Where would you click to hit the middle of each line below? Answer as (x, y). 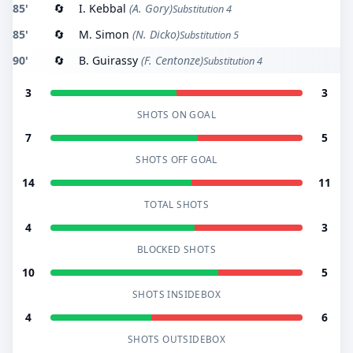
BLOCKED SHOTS (176, 249)
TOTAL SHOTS (176, 204)
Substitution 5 (209, 35)
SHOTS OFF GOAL (176, 159)
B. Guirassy (108, 60)
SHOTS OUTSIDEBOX (176, 339)
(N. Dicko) (154, 34)
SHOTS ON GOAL (176, 114)
